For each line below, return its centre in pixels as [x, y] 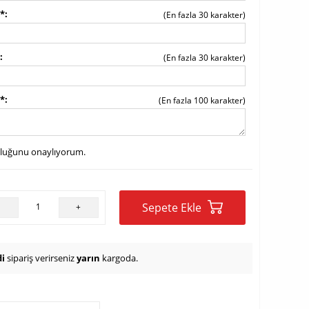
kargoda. [119, 258]
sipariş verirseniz [41, 258]
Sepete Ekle [173, 208]
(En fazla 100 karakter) [202, 100]
